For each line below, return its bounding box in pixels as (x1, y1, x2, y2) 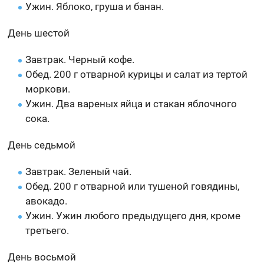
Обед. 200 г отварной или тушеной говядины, (25, 180, 240, 192)
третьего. (25, 224, 70, 236)
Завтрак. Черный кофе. (25, 53, 135, 65)
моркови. (25, 82, 71, 95)
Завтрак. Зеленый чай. (25, 165, 132, 177)
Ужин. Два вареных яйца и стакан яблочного (25, 97, 237, 110)
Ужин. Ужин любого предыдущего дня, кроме (25, 209, 241, 222)
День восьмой (8, 250, 77, 263)
